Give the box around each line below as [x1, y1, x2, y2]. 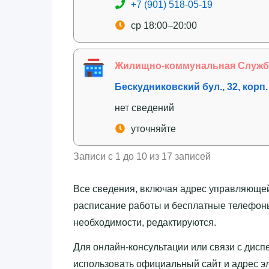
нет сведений [115, 102, 174, 113]
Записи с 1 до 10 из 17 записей [73, 151, 211, 162]
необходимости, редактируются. [73, 217, 216, 228]
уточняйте [131, 123, 176, 134]
